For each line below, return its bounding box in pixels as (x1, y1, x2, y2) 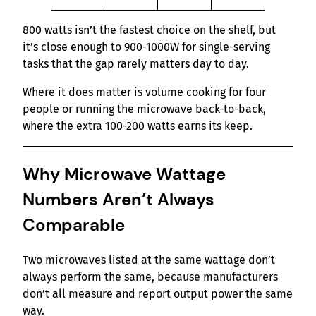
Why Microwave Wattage (23, 163, 226, 186)
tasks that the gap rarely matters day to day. (23, 57, 249, 71)
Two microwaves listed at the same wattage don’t (23, 253, 275, 267)
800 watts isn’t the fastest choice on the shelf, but (23, 23, 276, 37)
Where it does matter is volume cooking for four (23, 85, 266, 99)
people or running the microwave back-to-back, (23, 102, 266, 116)
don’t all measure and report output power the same (23, 287, 293, 301)
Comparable (23, 214, 125, 236)
